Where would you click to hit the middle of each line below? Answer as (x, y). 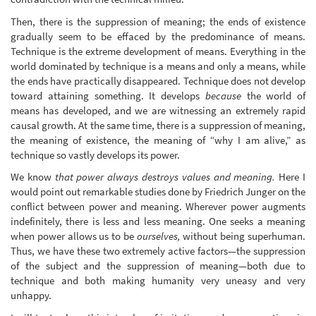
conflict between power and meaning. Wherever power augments (158, 207)
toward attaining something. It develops (108, 95)
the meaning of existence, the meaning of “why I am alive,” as (158, 140)
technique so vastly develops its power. (95, 154)
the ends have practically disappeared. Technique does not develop (158, 80)
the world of (273, 95)
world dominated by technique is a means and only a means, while (158, 66)
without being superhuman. (243, 236)
